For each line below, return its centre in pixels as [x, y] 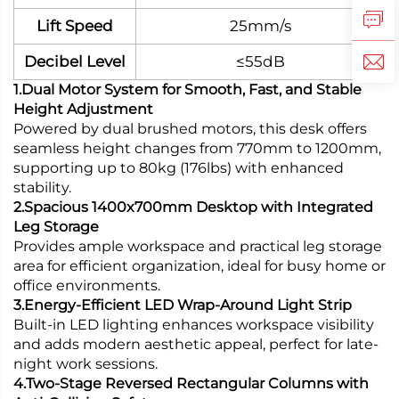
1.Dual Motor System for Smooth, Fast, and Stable [187, 89]
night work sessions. [85, 363]
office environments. [87, 285]
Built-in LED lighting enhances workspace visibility [194, 324]
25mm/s [261, 25]
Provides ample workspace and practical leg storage [198, 246]
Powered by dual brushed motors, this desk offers [190, 128]
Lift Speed [75, 25]
